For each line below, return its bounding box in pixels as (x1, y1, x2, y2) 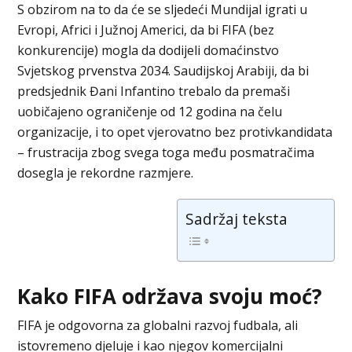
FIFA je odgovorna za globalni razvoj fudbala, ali (17, 316, 299, 334)
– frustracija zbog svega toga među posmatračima (17, 143, 315, 161)
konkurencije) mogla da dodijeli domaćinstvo (17, 41, 280, 59)
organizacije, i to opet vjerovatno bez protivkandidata (17, 123, 333, 141)
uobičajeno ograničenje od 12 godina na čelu (17, 102, 283, 120)
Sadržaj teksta (185, 208, 288, 230)
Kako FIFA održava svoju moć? (17, 281, 323, 310)
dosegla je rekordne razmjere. (17, 163, 194, 181)
